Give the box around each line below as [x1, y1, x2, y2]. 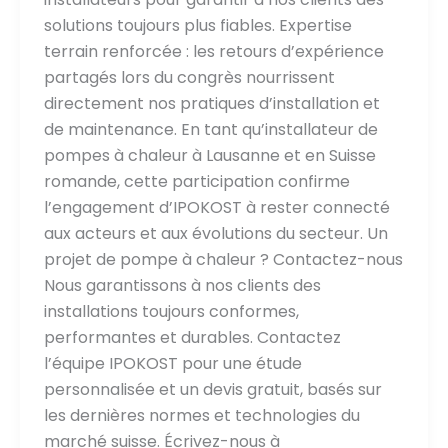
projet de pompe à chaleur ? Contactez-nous [43, 248, 403, 272]
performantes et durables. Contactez [43, 326, 341, 350]
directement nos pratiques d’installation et [43, 92, 380, 116]
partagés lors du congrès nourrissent [43, 66, 335, 90]
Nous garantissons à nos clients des [43, 274, 321, 298]
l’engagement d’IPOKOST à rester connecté [43, 196, 390, 220]
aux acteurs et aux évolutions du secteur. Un [43, 222, 388, 246]
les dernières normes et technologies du [43, 404, 360, 428]
